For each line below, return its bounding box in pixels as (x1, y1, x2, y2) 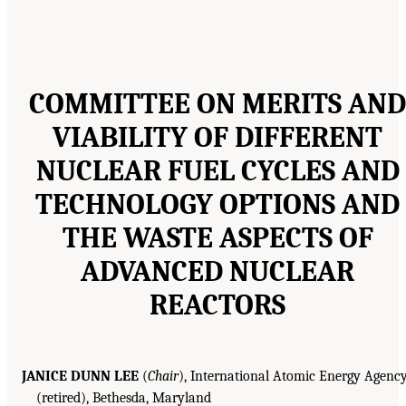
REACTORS (150, 288, 285, 323)
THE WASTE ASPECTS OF (62, 221, 373, 256)
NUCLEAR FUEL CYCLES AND (35, 154, 400, 188)
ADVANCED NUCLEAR (81, 255, 354, 289)
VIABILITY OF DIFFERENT (53, 121, 382, 155)
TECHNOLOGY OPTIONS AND (35, 188, 400, 222)
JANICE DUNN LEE (22, 368, 139, 385)
